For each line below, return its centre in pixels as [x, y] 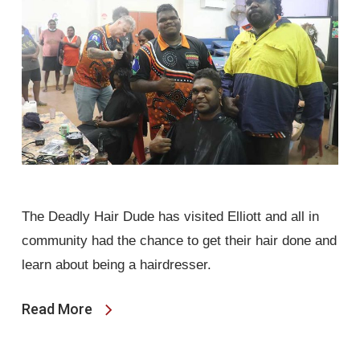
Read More [57, 309]
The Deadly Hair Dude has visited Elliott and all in [170, 216]
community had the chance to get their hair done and [179, 240]
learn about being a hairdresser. [116, 264]
